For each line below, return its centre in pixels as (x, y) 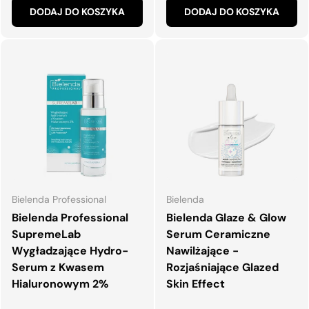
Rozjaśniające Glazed (222, 267)
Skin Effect (196, 283)
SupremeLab (46, 234)
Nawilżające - (202, 250)
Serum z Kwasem (58, 267)
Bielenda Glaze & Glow (226, 217)
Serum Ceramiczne (218, 234)
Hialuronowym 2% (60, 283)
